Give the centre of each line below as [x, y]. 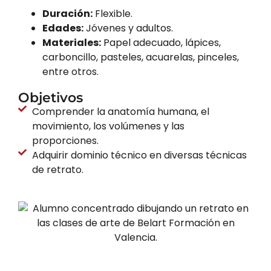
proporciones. [65, 140]
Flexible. [113, 13]
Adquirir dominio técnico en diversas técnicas [139, 155]
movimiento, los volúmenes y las [108, 126]
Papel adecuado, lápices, [161, 42]
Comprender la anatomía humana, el [120, 111]
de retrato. [57, 169]
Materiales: [72, 42]
